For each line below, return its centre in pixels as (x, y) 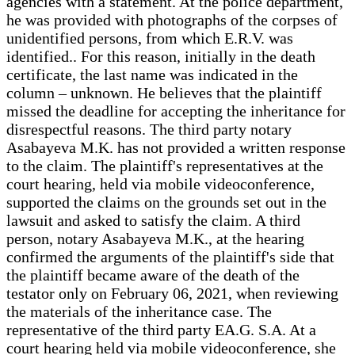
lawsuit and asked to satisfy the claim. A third (153, 220)
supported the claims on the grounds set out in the (166, 202)
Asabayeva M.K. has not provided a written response (176, 147)
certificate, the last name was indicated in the (152, 74)
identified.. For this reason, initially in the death (161, 56)
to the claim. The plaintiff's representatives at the (165, 165)
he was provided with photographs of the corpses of (172, 19)
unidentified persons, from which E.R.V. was (150, 38)
